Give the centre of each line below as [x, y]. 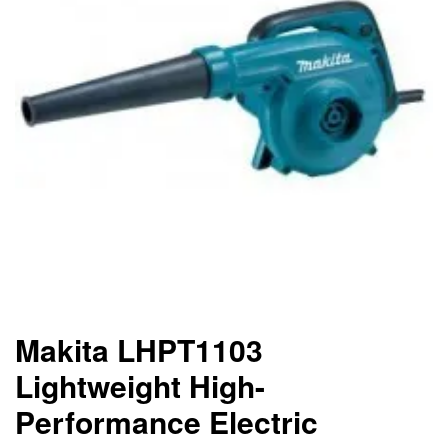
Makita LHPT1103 [139, 349]
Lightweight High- [140, 385]
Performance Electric [166, 421]
